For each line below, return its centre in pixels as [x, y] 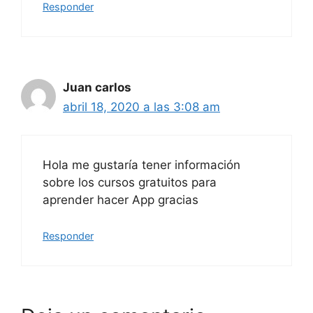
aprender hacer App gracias [121, 200]
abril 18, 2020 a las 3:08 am [141, 107]
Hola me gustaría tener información [141, 165]
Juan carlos [97, 87]
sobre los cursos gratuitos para [130, 182]
